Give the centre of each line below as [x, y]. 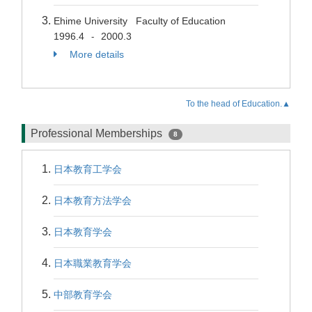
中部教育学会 [83, 295]
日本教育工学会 [88, 169]
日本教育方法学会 [93, 201]
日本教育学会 [83, 232]
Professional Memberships [98, 133]
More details [95, 54]
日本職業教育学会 [93, 263]
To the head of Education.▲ [238, 104]
